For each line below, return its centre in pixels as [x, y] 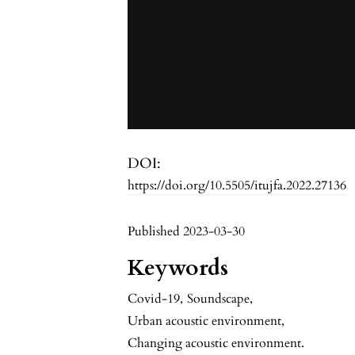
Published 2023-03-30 [187, 232]
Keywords [178, 268]
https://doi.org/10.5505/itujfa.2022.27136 [237, 186]
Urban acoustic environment [205, 321]
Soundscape [219, 299]
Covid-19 [154, 299]
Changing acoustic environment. [216, 344]
